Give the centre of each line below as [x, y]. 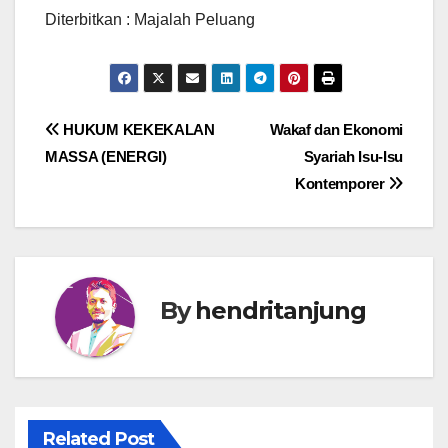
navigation [125, 176]
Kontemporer [341, 183]
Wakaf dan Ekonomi [336, 129]
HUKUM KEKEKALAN [137, 129]
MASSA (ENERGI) [106, 156]
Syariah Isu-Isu [353, 156]
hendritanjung [280, 310]
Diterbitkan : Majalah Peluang [150, 19]
